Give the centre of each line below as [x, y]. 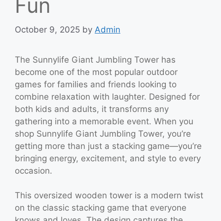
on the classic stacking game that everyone [101, 208]
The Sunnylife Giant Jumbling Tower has [95, 59]
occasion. [34, 170]
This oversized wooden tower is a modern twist [109, 195]
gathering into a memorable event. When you [104, 121]
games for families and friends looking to [96, 84]
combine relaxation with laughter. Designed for [107, 96]
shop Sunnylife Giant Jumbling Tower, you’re [103, 133]
